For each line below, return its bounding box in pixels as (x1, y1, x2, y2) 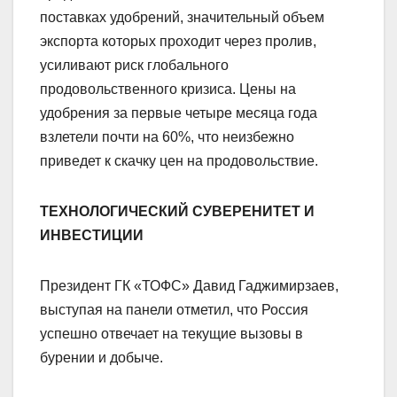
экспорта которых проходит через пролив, (40, 34, 316, 50)
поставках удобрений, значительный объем (40, 10, 324, 26)
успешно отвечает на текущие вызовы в (40, 326, 303, 342)
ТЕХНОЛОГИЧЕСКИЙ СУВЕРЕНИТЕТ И (40, 204, 315, 220)
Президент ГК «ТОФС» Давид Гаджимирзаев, (40, 278, 339, 294)
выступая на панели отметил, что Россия (40, 302, 308, 318)
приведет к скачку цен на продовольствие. (40, 153, 318, 169)
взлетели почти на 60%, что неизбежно (40, 129, 294, 145)
